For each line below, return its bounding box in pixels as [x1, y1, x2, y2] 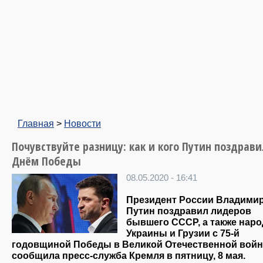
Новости [64, 118, 101, 129]
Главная [18, 118, 54, 129]
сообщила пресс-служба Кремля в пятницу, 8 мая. [12, 250, 245, 261]
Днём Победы [12, 153, 81, 169]
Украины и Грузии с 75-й [126, 228, 240, 239]
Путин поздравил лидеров [126, 205, 251, 217]
